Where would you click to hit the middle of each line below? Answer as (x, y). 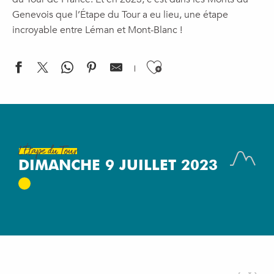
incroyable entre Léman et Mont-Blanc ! (97, 30)
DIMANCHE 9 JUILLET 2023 (118, 165)
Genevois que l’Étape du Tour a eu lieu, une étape (120, 15)
